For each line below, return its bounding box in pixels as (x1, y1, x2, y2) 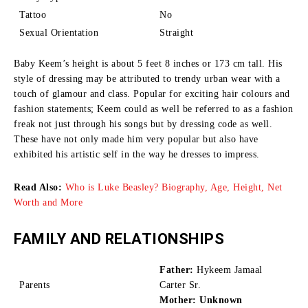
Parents (19, 279, 50, 290)
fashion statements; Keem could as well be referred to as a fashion (14, 103, 293, 114)
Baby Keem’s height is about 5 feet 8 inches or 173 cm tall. (14, 58, 265, 69)
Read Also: (14, 181, 62, 192)
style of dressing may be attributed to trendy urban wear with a (14, 73, 280, 84)
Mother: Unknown (159, 294, 245, 305)
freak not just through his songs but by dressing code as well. (14, 118, 272, 129)
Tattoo (19, 9, 46, 20)
